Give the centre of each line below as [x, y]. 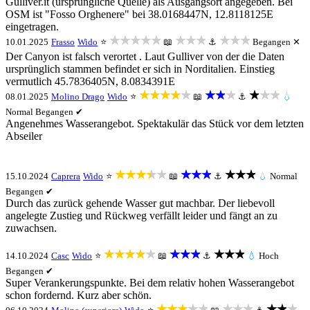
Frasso [63, 42]
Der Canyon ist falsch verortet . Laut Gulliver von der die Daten [145, 56]
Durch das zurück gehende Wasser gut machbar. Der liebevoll [140, 203]
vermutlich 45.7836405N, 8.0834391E [90, 81]
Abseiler [24, 136]
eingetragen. [32, 27]
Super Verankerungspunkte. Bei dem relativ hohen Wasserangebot [150, 283]
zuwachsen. [31, 228]
